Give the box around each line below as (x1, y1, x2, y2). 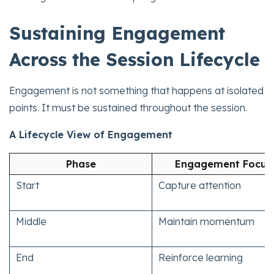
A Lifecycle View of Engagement (9, 128, 172, 141)
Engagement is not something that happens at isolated (9, 84, 264, 97)
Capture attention (158, 179, 241, 191)
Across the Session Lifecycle (9, 48, 260, 70)
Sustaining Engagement (9, 21, 225, 44)
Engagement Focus (175, 157, 272, 170)
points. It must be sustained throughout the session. (9, 101, 247, 114)
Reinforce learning (158, 251, 243, 264)
